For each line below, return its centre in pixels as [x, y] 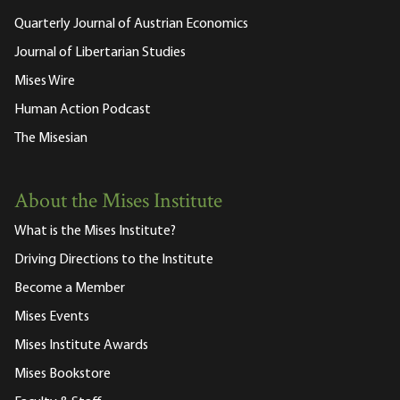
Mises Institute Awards [81, 346]
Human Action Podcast [83, 110]
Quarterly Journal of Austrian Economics [131, 25]
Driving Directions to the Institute [114, 260]
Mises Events [52, 317]
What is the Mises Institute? [95, 232]
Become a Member [70, 289]
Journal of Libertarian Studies [100, 53]
